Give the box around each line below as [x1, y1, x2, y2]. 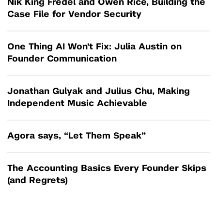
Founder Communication [7, 55, 117, 64]
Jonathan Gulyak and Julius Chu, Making [7, 87, 190, 96]
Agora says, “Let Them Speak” [7, 132, 146, 141]
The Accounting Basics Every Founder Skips [7, 164, 206, 173]
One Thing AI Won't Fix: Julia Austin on [7, 43, 182, 52]
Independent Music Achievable [7, 99, 147, 108]
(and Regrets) [7, 176, 68, 186]
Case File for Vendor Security [7, 10, 141, 19]
